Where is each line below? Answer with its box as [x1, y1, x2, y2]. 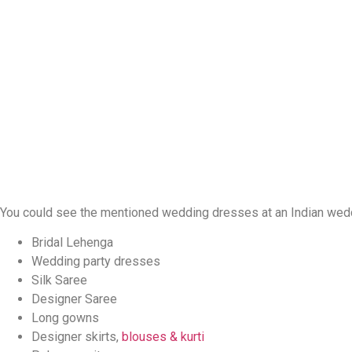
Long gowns [31, 310, 99, 326]
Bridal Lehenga [31, 235, 113, 251]
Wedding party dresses [31, 254, 160, 269]
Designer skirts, [31, 329, 122, 345]
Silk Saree [31, 273, 87, 288]
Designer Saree [31, 291, 117, 307]
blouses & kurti [122, 329, 204, 345]
